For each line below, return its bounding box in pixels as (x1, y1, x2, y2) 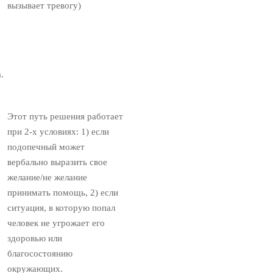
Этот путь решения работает (7, 112, 123, 122)
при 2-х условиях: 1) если (7, 127, 109, 137)
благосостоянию (7, 249, 73, 259)
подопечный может (7, 142, 85, 152)
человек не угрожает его (7, 218, 105, 229)
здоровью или (7, 233, 62, 244)
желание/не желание (7, 172, 87, 183)
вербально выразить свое (7, 157, 107, 168)
